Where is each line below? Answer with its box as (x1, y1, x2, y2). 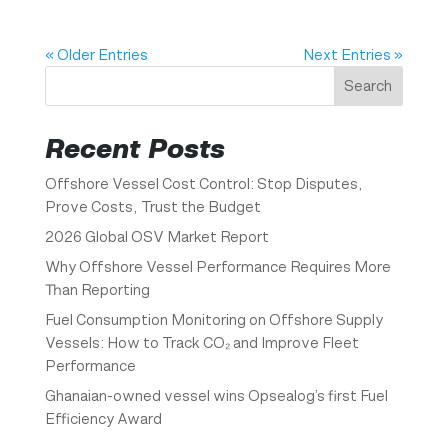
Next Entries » (303, 45, 404, 63)
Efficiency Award (44, 409, 162, 427)
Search (344, 77, 393, 95)
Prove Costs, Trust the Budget (44, 197, 261, 215)
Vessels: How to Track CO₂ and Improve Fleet (44, 333, 359, 351)
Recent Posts (44, 132, 225, 164)
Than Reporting (44, 280, 150, 298)
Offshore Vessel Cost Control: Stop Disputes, (44, 174, 363, 192)
